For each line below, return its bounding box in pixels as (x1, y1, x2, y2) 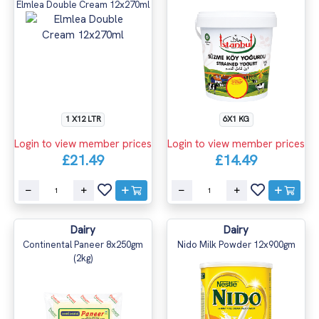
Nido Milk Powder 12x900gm (177, 238, 296, 251)
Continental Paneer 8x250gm (23, 238, 143, 251)
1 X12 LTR (65, 113, 101, 124)
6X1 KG (223, 113, 249, 124)
